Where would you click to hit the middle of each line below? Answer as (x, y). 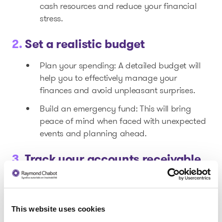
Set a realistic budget (85, 44)
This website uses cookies (58, 209)
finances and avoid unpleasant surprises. (117, 90)
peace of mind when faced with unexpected (123, 121)
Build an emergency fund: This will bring (115, 109)
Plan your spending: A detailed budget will (120, 65)
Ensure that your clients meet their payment (123, 180)
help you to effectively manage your (108, 78)
